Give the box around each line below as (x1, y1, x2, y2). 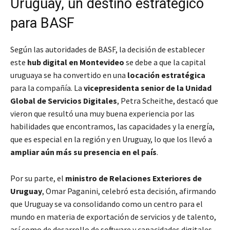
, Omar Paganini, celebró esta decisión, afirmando (42, 186, 216, 197)
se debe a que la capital (124, 57, 206, 68)
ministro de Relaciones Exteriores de (65, 173, 202, 184)
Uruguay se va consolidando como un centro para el (24, 199, 203, 209)
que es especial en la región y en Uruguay (10, 134, 150, 145)
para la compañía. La (10, 83, 84, 93)
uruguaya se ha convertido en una (10, 70, 127, 81)
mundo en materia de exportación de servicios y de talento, (10, 212, 216, 222)
